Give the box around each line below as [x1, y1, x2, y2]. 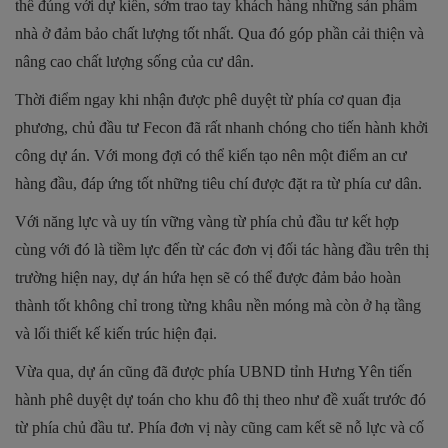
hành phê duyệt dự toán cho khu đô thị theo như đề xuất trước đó [15, 390, 426, 408]
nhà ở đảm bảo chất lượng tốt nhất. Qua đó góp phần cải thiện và [15, 24, 424, 42]
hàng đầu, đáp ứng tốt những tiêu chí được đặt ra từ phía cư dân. [15, 174, 422, 192]
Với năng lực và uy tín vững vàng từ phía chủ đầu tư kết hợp [15, 212, 399, 230]
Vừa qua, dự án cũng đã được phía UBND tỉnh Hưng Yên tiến [15, 362, 412, 380]
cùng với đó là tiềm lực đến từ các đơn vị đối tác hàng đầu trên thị [15, 240, 429, 258]
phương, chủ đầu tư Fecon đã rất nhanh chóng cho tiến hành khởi [15, 118, 428, 136]
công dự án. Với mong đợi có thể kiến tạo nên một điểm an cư [15, 146, 407, 164]
